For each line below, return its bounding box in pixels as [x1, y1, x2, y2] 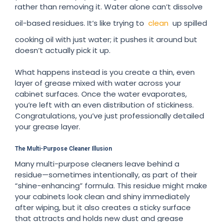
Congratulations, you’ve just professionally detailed [15, 110, 204, 121]
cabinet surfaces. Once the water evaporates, [15, 88, 187, 99]
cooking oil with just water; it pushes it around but [15, 34, 197, 45]
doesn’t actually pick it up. [15, 45, 111, 55]
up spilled [170, 17, 207, 28]
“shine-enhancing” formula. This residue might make [15, 180, 207, 191]
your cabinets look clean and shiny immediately [15, 191, 190, 202]
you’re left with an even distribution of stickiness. [15, 99, 194, 110]
